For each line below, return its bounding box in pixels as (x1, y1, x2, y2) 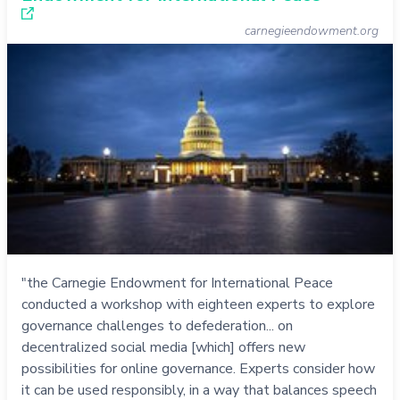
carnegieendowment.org (245, 22, 379, 40)
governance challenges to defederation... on (21, 315, 293, 336)
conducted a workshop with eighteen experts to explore (21, 294, 375, 314)
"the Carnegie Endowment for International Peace (21, 272, 333, 293)
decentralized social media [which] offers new (21, 337, 305, 357)
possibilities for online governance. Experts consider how (21, 358, 375, 379)
